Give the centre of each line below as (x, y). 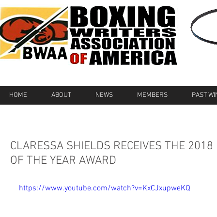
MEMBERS (152, 95)
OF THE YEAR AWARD (63, 161)
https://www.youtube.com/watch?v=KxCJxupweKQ (105, 188)
